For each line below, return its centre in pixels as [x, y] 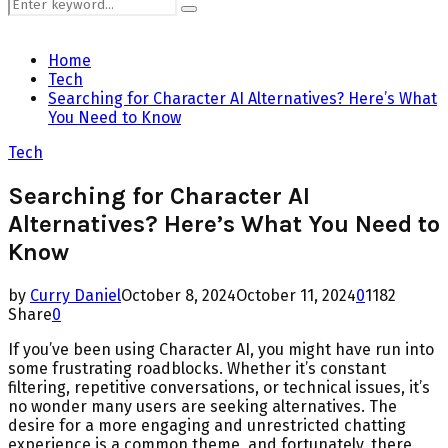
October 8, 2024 [178, 295]
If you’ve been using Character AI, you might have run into [221, 349]
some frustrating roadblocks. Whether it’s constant [197, 368]
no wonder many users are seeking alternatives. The [202, 406]
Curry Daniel [75, 295]
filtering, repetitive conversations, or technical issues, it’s [219, 387]
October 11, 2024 [296, 295]
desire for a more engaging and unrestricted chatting [207, 425]
